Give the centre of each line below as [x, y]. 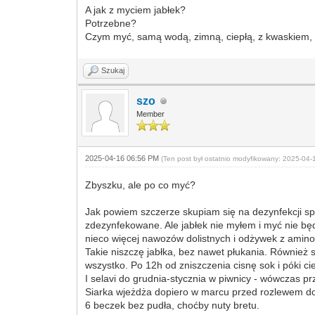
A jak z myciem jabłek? [136, 10]
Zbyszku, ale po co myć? [141, 185]
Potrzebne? [111, 23]
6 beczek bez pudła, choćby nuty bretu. [173, 305]
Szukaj [113, 70]
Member [151, 114]
